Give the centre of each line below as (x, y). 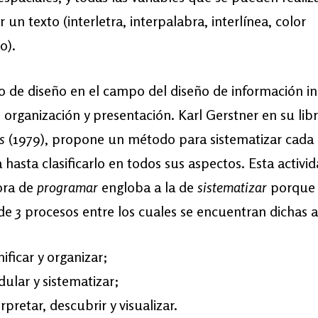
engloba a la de (148, 187)
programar (67, 187)
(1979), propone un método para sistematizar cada (159, 139)
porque (291, 187)
